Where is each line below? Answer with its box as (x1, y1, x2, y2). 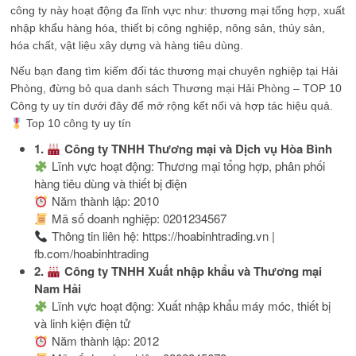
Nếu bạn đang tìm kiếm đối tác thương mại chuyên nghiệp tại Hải (10, 64, 339, 78)
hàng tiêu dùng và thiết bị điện (34, 175, 188, 192)
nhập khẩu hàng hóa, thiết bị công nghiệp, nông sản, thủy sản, (10, 21, 326, 35)
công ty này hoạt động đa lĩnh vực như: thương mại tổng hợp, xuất (10, 4, 346, 17)
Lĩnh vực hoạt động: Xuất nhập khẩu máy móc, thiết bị (48, 297, 331, 315)
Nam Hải (34, 280, 82, 298)
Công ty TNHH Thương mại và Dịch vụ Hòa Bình (60, 140, 332, 158)
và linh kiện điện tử (34, 315, 131, 332)
